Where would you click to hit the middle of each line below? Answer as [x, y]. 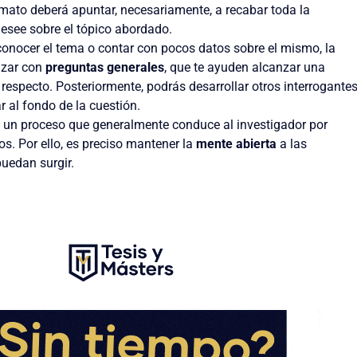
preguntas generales [105, 67]
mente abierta [236, 144]
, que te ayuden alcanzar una [245, 67]
